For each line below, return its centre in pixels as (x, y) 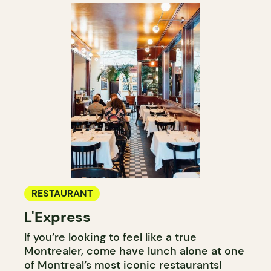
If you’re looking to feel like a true (110, 237)
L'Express (57, 217)
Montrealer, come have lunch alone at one (134, 251)
